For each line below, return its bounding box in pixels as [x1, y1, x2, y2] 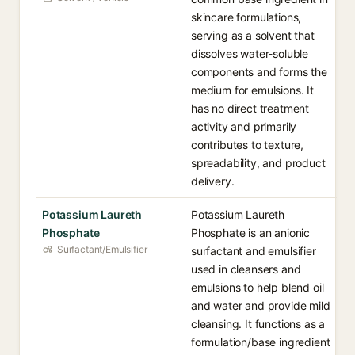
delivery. [191, 174, 235, 188]
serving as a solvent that [191, 29, 315, 42]
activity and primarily [191, 120, 297, 133]
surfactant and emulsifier [191, 244, 316, 258]
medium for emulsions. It [191, 83, 314, 97]
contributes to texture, [191, 138, 304, 151]
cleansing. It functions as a [191, 317, 326, 330]
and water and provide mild [191, 299, 330, 312]
